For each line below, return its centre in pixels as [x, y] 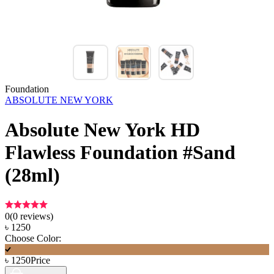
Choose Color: [33, 238]
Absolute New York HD [102, 130]
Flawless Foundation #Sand [120, 153]
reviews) [35, 216]
